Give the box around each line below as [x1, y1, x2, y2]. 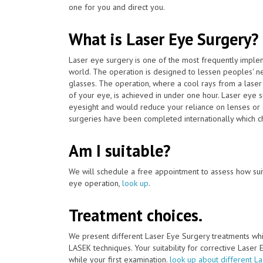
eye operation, [69, 177, 122, 188]
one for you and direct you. [69, 1, 165, 12]
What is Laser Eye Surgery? [69, 28, 258, 50]
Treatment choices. [69, 204, 203, 226]
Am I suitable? [69, 139, 170, 161]
